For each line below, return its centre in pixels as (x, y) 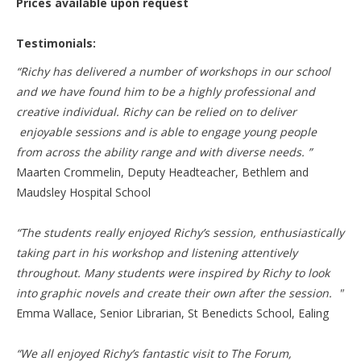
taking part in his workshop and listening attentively (157, 253)
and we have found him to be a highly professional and (166, 91)
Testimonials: (56, 43)
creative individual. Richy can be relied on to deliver (156, 112)
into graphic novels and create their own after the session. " (180, 293)
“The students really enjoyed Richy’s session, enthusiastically (180, 232)
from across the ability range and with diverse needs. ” (164, 152)
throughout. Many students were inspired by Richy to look (173, 273)
